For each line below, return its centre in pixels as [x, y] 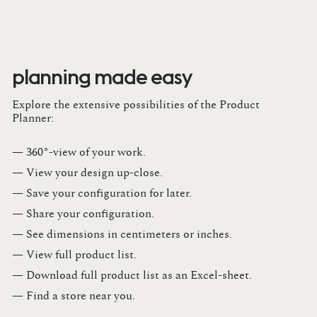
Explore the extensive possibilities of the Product [136, 104]
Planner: [34, 118]
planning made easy [102, 76]
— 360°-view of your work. [79, 152]
